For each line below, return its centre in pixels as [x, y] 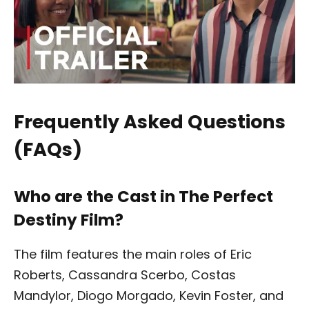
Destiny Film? [69, 220]
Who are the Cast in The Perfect [143, 197]
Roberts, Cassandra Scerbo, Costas [125, 275]
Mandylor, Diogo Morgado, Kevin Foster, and [149, 295]
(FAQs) [48, 150]
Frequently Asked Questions [150, 122]
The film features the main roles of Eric [133, 254]
